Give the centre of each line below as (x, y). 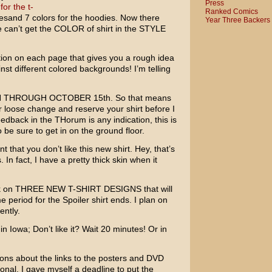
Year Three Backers (237, 20)
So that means (142, 98)
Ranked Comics (231, 11)
